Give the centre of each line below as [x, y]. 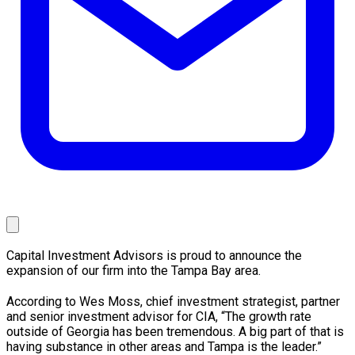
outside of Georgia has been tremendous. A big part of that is [175, 332]
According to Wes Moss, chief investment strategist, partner [173, 302]
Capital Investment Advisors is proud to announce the [154, 256]
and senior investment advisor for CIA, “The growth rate [159, 317]
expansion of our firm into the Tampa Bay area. [134, 271]
